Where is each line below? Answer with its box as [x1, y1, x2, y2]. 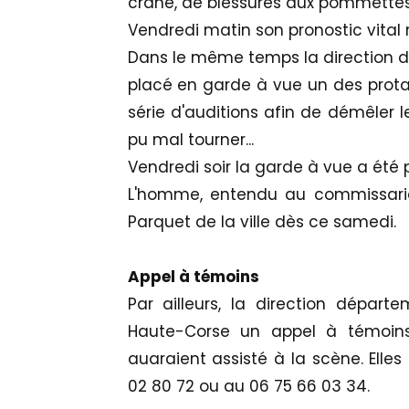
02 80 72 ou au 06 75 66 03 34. [127, 375, 370, 398]
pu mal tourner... [127, 129, 254, 152]
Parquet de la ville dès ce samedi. [127, 211, 396, 234]
